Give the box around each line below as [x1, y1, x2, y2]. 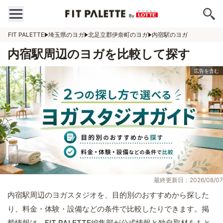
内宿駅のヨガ [152, 31, 188, 38]
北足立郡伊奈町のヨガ [88, 31, 148, 38]
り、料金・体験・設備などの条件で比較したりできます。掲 [7, 204, 209, 214]
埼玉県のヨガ [48, 31, 84, 38]
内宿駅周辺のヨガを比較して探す [7, 47, 190, 61]
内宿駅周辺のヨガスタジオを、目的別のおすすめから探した [7, 190, 209, 200]
